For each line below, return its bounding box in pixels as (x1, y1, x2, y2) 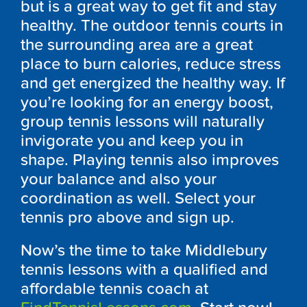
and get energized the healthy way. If (21, 73, 285, 93)
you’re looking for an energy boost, (21, 92, 273, 112)
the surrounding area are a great (21, 34, 253, 55)
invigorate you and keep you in (21, 130, 243, 151)
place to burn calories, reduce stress (21, 53, 281, 74)
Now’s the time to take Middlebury (21, 240, 267, 260)
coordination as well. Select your (21, 188, 256, 208)
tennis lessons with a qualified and (21, 259, 268, 280)
